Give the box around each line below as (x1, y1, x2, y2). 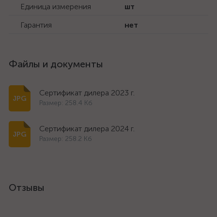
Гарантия (20, 20, 52, 30)
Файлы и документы (9, 58, 103, 70)
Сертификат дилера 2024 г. (39, 124, 135, 133)
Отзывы (9, 182, 45, 193)
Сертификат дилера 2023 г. (39, 88, 135, 97)
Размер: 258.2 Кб (39, 135, 92, 143)
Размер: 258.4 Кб (39, 99, 93, 107)
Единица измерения (20, 2, 91, 11)
